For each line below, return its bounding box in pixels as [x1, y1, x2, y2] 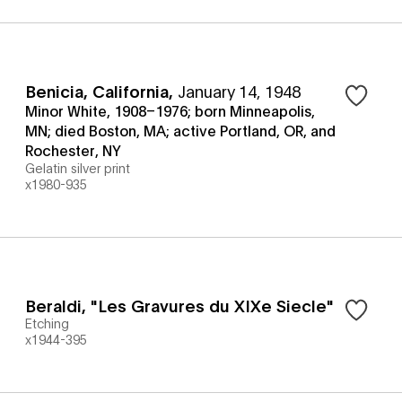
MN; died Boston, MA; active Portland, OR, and [25, 120, 336, 139]
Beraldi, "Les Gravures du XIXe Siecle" [25, 294, 334, 316]
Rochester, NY [25, 140, 121, 159]
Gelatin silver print [25, 159, 130, 176]
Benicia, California [25, 80, 169, 101]
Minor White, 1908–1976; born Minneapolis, [25, 100, 315, 119]
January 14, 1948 [178, 80, 301, 101]
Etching [25, 314, 69, 331]
